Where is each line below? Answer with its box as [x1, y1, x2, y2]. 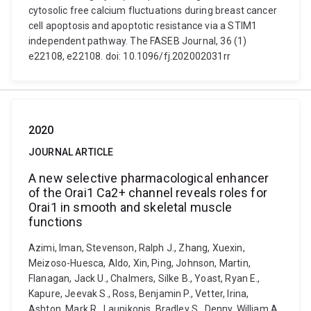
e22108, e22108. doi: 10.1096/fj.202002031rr [28, 51, 230, 62]
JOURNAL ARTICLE [28, 146, 114, 158]
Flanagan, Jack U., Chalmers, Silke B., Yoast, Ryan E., [28, 273, 260, 284]
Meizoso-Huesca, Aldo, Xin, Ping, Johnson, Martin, [28, 258, 251, 269]
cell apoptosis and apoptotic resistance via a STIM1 [28, 20, 258, 31]
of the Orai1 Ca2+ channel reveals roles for [28, 185, 267, 200]
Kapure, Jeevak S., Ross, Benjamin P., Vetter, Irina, [28, 288, 249, 299]
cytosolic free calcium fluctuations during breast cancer [28, 5, 277, 16]
